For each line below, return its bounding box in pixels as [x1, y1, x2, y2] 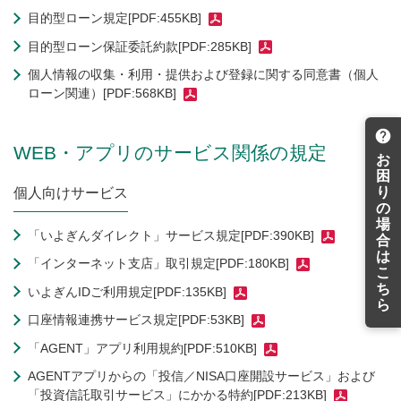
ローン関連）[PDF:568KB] [28, 86, 176, 101]
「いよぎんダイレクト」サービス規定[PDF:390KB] [28, 227, 314, 243]
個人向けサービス [13, 185, 128, 201]
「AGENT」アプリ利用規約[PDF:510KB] [28, 340, 257, 355]
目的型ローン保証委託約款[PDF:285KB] [28, 38, 252, 54]
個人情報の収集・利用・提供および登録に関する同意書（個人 [28, 67, 379, 82]
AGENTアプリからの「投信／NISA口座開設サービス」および [28, 369, 375, 384]
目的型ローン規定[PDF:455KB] [28, 11, 201, 26]
